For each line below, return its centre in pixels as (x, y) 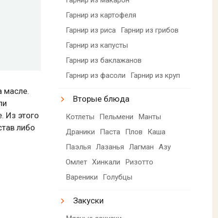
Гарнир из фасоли (96, 75)
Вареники (82, 177)
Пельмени (117, 117)
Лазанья (110, 147)
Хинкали (106, 162)
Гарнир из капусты (97, 45)
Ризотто (139, 162)
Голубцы (118, 177)
